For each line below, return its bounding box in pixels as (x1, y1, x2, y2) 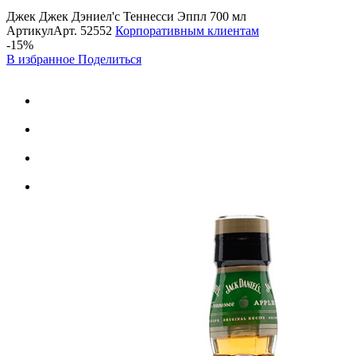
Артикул (6, 23, 53, 37)
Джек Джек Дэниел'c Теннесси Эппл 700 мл (6, 9, 246, 23)
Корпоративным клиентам (115, 23, 259, 37)
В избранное (6, 52, 78, 66)
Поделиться (78, 52, 141, 66)
